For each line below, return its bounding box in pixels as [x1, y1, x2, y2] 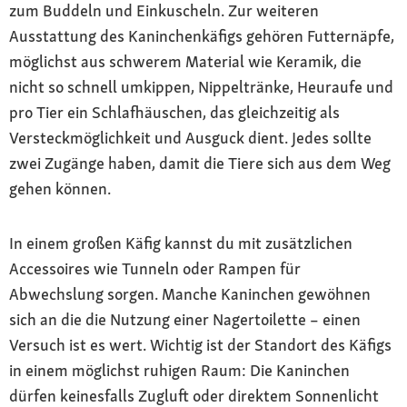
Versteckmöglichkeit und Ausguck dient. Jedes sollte [9, 126, 372, 148]
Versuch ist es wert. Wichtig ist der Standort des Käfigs [9, 333, 392, 355]
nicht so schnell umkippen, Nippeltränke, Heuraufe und [9, 75, 393, 97]
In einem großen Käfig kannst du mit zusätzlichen [9, 232, 352, 253]
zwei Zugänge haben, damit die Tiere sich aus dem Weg [9, 152, 391, 174]
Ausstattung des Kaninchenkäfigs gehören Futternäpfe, [9, 25, 394, 46]
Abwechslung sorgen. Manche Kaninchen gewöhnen [9, 283, 371, 304]
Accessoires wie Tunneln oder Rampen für [9, 257, 301, 279]
